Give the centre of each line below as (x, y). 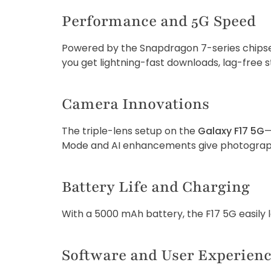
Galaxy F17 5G (231, 131)
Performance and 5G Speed (159, 21)
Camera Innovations (135, 104)
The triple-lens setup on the (130, 131)
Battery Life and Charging (156, 187)
